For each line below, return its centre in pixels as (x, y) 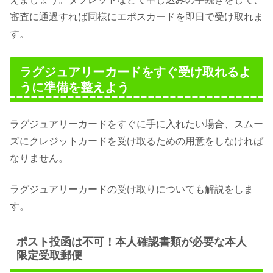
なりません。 (39, 158)
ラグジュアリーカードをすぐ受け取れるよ (135, 72)
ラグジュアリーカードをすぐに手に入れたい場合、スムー (136, 124)
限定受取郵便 (49, 255)
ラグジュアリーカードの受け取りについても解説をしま (132, 189)
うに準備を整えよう (74, 87)
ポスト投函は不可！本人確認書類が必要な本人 (131, 242)
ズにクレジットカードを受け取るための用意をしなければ (136, 141)
